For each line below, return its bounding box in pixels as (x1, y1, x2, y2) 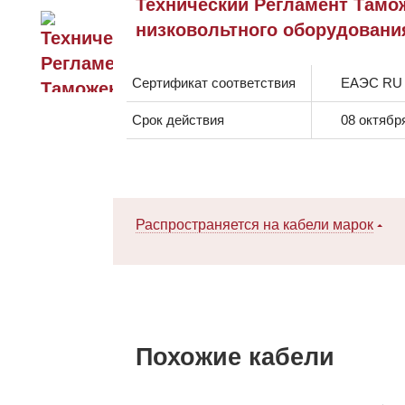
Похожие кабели (136, 343, 334, 371)
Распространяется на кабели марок (136, 216, 373, 232)
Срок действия (132, 111, 224, 127)
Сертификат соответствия (132, 74, 296, 90)
